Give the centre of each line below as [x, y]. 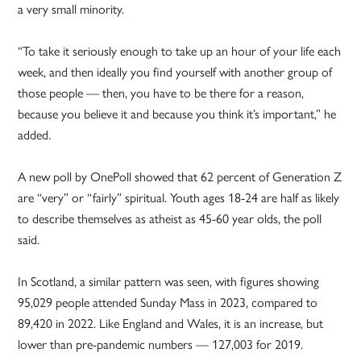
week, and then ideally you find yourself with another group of [175, 72]
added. [35, 135]
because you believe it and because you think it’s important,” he [177, 114]
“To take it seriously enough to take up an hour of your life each [180, 51]
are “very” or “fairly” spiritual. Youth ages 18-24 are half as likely [179, 197]
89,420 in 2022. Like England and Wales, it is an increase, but [171, 323]
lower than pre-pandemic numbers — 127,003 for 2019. [161, 344]
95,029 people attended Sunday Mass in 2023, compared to [168, 302]
